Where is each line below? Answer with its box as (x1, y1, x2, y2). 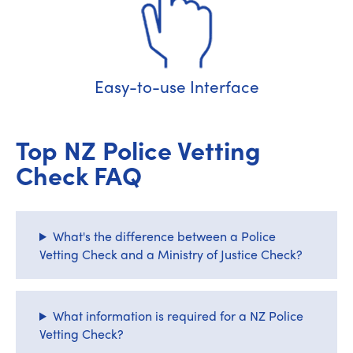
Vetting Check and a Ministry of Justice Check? (39, 245, 303, 263)
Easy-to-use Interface (94, 74, 259, 98)
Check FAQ (16, 157, 142, 193)
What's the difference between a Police (52, 227, 276, 245)
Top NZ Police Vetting (16, 132, 261, 168)
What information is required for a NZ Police (52, 307, 303, 325)
